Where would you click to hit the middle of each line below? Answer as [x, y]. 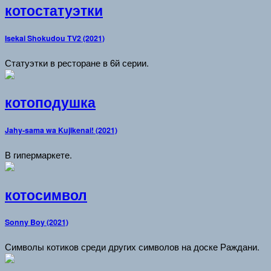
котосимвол [46, 194]
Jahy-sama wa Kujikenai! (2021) [61, 130]
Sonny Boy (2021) [37, 222]
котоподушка [50, 103]
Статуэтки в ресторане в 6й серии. [77, 62]
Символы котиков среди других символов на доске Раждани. [132, 247]
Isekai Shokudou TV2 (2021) [55, 38]
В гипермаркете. [38, 155]
